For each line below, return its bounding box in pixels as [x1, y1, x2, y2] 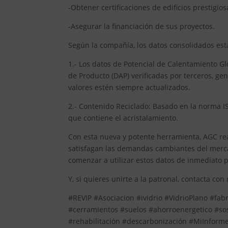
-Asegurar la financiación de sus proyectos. [68, 21, 215, 32]
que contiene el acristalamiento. [68, 113, 179, 123]
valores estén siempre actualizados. [68, 82, 191, 93]
